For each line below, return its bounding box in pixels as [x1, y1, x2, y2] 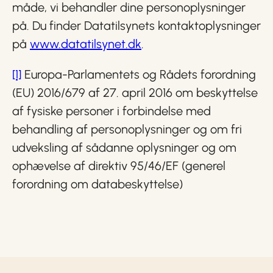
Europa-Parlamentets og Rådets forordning [21, 67, 256, 82]
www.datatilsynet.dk [30, 37, 141, 51]
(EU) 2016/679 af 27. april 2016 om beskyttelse [12, 85, 258, 100]
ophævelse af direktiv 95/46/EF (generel [12, 158, 225, 173]
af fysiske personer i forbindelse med [12, 104, 211, 118]
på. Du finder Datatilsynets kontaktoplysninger [12, 18, 261, 33]
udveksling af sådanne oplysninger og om [12, 140, 236, 155]
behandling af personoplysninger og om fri [12, 122, 242, 136]
